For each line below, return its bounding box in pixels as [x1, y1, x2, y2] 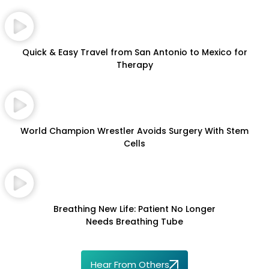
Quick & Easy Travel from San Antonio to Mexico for [22, 46, 247, 59]
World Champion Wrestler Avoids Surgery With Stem [20, 124, 249, 137]
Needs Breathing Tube [86, 216, 183, 228]
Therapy [116, 59, 153, 71]
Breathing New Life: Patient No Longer [53, 203, 216, 216]
